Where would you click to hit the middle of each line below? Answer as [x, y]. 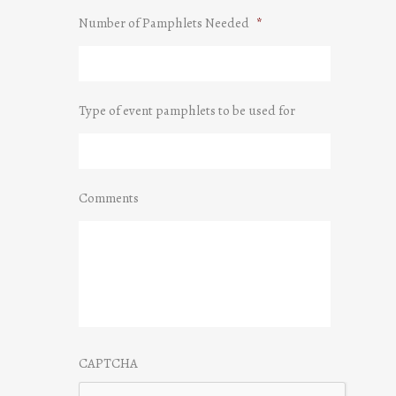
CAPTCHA [108, 363]
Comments [109, 198]
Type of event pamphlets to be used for [187, 110]
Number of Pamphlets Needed [164, 23]
